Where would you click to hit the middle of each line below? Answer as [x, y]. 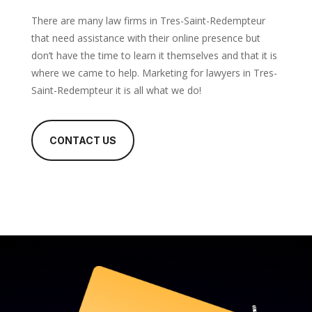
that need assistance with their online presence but [146, 38]
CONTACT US [83, 140]
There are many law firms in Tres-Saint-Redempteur [148, 20]
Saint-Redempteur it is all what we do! [116, 90]
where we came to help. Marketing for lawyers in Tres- [154, 72]
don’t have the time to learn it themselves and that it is [154, 55]
